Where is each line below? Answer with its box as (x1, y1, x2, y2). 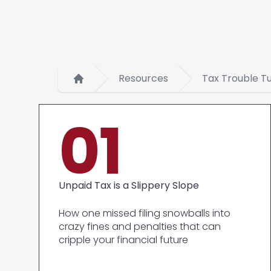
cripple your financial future (59, 233, 188, 247)
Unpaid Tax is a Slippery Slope (59, 178, 199, 192)
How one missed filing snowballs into (59, 206, 230, 220)
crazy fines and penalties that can (59, 220, 221, 233)
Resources (119, 71, 168, 85)
